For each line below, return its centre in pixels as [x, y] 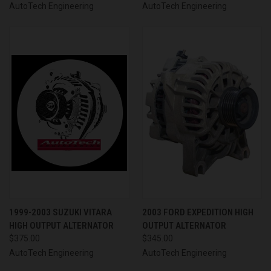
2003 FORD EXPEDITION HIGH [198, 213]
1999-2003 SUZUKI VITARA [60, 213]
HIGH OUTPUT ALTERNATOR [61, 226]
